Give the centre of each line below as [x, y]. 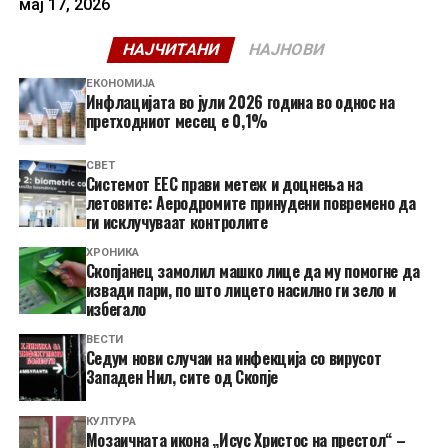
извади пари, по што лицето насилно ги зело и [240, 290]
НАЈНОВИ [287, 50]
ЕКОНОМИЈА [120, 84]
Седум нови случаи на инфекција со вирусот [233, 358]
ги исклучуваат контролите [176, 222]
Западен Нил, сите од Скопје [181, 377]
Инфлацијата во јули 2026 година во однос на [240, 102]
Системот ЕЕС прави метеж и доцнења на [224, 184]
